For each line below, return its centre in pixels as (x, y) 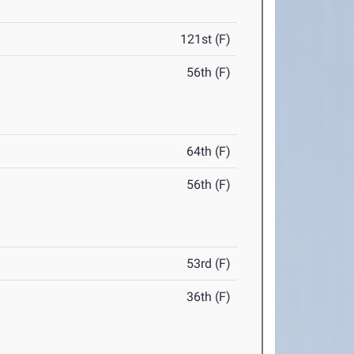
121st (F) (206, 40)
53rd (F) (209, 264)
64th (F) (209, 152)
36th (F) (209, 297)
